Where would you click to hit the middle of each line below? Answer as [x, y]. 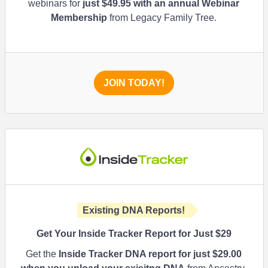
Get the [42, 254]
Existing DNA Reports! [134, 210]
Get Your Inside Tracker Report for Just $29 [134, 234]
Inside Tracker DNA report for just [136, 254]
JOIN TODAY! [134, 83]
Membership [79, 18]
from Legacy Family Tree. [162, 18]
